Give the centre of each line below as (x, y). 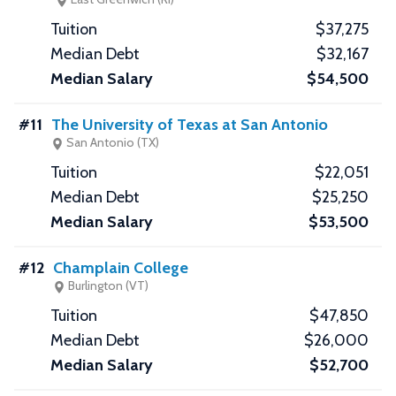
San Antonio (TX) (111, 143)
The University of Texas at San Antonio (190, 125)
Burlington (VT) (107, 286)
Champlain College (121, 268)
